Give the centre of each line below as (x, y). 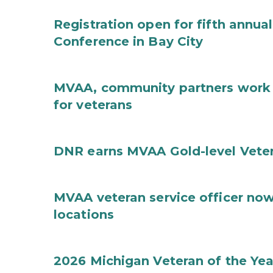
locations (84, 214)
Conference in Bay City (129, 41)
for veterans (93, 105)
